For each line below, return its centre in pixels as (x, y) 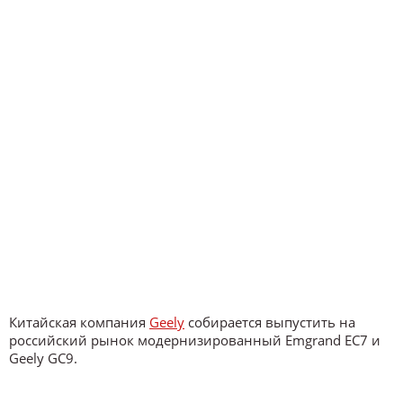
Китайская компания (79, 322)
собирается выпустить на (270, 322)
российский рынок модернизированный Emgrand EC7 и (195, 340)
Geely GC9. (43, 358)
